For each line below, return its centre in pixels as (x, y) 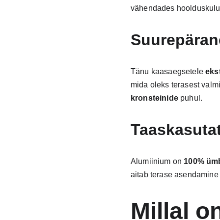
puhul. (190, 98)
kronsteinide (154, 98)
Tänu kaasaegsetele (168, 71)
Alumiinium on (157, 161)
